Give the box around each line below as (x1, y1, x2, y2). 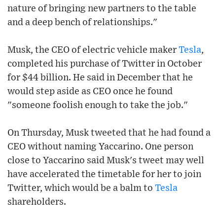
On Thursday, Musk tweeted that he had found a (7, 128, 211, 138)
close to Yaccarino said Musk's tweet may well (7, 156, 204, 166)
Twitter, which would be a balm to (7, 184, 155, 193)
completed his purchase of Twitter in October (7, 59, 202, 69)
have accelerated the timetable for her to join (7, 170, 201, 180)
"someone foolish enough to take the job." (7, 101, 188, 110)
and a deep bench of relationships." (7, 18, 157, 28)
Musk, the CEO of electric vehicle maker (7, 45, 179, 55)
